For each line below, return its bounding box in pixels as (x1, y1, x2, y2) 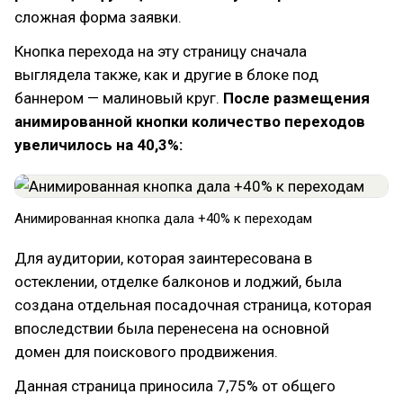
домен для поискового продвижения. (14, 343, 278, 361)
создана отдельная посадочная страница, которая (14, 296, 372, 314)
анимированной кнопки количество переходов (14, 112, 365, 130)
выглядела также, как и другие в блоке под (14, 66, 318, 84)
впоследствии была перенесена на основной (14, 319, 329, 337)
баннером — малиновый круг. (14, 89, 223, 107)
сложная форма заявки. (14, 8, 182, 26)
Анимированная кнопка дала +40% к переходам (14, 210, 312, 227)
